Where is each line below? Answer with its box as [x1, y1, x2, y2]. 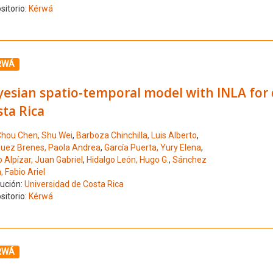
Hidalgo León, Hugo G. [86, 155, 169, 165]
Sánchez [172, 155, 207, 165]
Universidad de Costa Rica [24, 179, 124, 190]
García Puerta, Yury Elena [104, 143, 201, 153]
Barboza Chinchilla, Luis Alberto [76, 130, 197, 141]
